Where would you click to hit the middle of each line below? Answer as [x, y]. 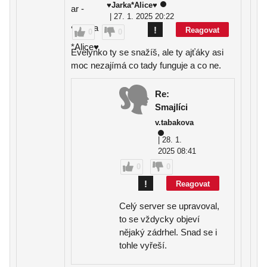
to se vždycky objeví [159, 219]
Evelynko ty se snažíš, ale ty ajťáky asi [147, 52]
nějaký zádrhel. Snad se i [168, 232]
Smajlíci [171, 107]
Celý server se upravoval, [169, 206]
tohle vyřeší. [143, 245]
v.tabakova [174, 122]
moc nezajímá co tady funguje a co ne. [146, 65]
